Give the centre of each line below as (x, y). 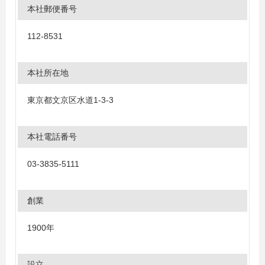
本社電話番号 (52, 136)
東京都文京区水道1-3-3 (70, 100)
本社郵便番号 (52, 9)
